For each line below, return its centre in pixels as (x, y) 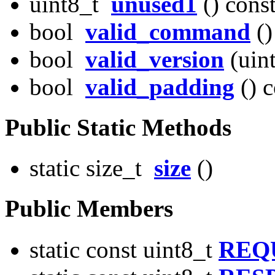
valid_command (168, 31)
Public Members (89, 209)
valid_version (155, 59)
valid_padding (160, 87)
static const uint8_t (124, 249)
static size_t (92, 168)
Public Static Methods (118, 127)
